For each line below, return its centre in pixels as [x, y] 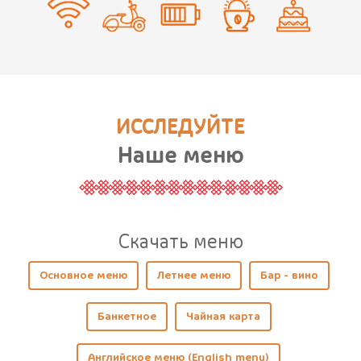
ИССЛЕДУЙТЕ [180, 127]
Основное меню [83, 275]
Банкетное [127, 316]
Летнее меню [193, 275]
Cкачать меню [180, 242]
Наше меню [180, 155]
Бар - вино [289, 275]
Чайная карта [223, 316]
